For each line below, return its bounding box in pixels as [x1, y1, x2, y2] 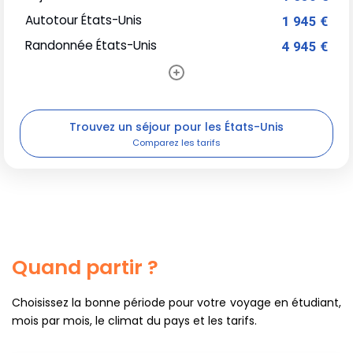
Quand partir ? [12, 254, 158, 282]
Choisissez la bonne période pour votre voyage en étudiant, [12, 294, 341, 310]
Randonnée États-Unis [25, 37, 157, 54]
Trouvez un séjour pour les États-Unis [69, 119, 284, 136]
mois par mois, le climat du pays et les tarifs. [12, 312, 257, 329]
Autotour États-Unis [25, 12, 142, 29]
